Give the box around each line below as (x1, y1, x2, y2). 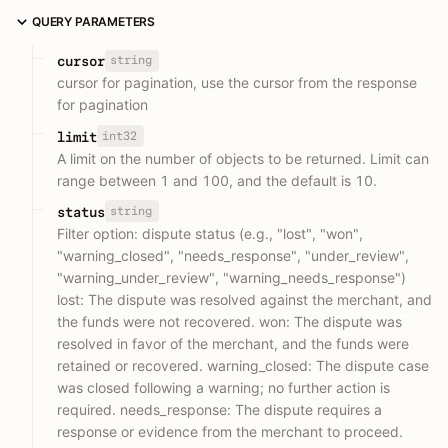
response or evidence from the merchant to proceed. (57, 422, 403, 440)
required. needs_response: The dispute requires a (57, 400, 382, 418)
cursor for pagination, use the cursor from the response (57, 74, 417, 92)
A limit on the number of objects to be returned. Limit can (57, 149, 429, 167)
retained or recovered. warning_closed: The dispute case (57, 356, 429, 374)
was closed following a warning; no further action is (57, 378, 390, 396)
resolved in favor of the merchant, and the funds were (57, 334, 409, 352)
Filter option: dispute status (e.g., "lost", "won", (57, 224, 363, 242)
